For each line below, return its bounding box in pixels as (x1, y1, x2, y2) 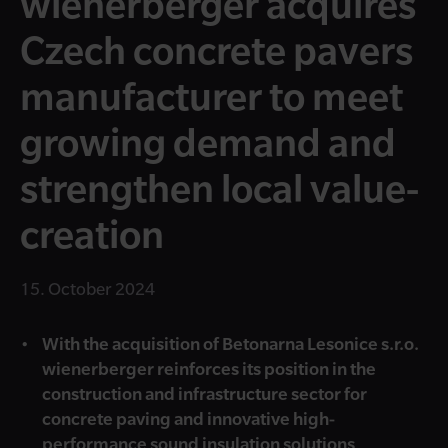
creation (20, 211, 164, 256)
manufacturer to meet (20, 73, 403, 118)
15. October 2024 (20, 278, 155, 299)
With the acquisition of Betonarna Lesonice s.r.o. (42, 333, 419, 354)
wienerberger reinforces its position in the (42, 358, 376, 379)
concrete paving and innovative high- (42, 408, 335, 429)
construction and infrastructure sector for (42, 383, 367, 404)
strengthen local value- (20, 165, 419, 210)
